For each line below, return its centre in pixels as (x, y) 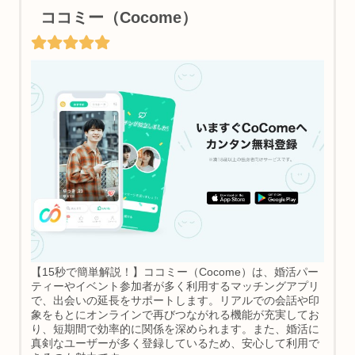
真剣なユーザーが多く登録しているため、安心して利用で (175, 343)
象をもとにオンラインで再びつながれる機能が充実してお (175, 315)
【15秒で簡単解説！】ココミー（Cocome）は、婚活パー (174, 272)
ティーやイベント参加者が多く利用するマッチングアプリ (175, 286)
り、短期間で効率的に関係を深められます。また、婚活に (175, 329)
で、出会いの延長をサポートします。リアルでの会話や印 (175, 300)
